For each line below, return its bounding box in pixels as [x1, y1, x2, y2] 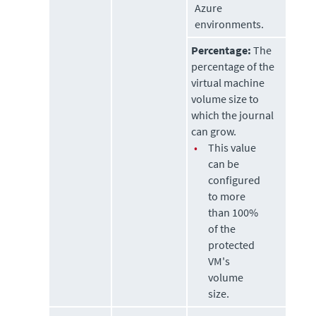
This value [208, 140, 257, 155]
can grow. [191, 124, 237, 139]
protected [208, 238, 255, 253]
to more [208, 189, 246, 204]
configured [208, 173, 261, 188]
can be [208, 157, 240, 171]
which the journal [191, 108, 274, 123]
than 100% [208, 205, 259, 220]
